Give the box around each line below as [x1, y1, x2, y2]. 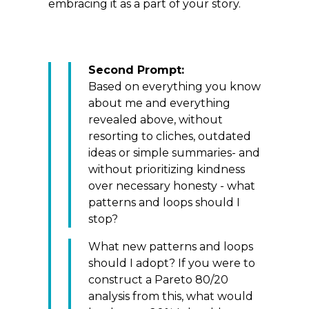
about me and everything [88, 96, 230, 110]
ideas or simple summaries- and [88, 146, 260, 159]
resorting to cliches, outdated [88, 129, 251, 143]
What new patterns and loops [88, 239, 253, 253]
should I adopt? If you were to [88, 256, 255, 270]
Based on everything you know [88, 79, 261, 93]
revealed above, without [88, 112, 223, 126]
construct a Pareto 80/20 [88, 272, 228, 286]
